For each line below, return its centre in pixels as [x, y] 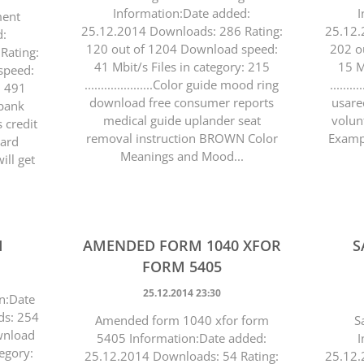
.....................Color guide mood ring [182, 84]
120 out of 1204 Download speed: [182, 49]
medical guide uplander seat [182, 120]
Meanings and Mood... [182, 156]
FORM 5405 [182, 266]
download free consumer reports [182, 102]
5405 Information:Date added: [182, 338]
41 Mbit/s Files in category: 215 [182, 67]
